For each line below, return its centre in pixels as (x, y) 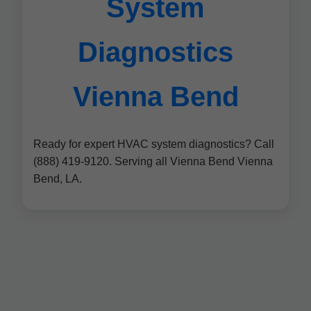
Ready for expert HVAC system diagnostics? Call (154, 144)
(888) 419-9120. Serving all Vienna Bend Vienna (153, 161)
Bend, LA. (58, 179)
